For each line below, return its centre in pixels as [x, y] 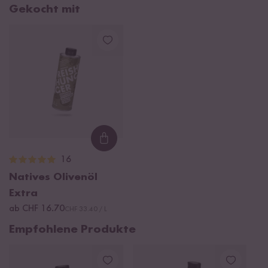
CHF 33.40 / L [86, 210]
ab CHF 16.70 [37, 209]
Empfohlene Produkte [72, 230]
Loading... [130, 145]
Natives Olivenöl [53, 177]
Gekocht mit [45, 9]
